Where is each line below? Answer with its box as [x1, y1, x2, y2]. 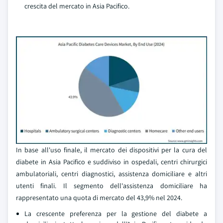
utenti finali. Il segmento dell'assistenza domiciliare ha [16, 181, 207, 190]
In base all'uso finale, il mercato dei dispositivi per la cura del [16, 145, 207, 154]
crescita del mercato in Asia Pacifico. [24, 1, 129, 10]
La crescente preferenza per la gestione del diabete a [24, 209, 207, 218]
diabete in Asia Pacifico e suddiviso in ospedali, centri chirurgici [16, 157, 207, 166]
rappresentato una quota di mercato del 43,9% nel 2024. [16, 193, 182, 202]
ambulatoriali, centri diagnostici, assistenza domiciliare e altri [16, 169, 207, 178]
